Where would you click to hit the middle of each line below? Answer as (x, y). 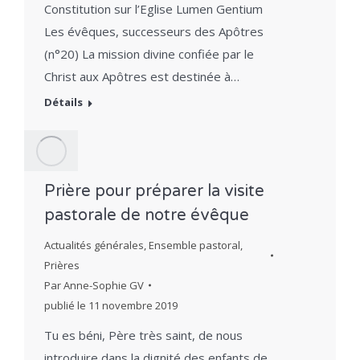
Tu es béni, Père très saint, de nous (143, 335)
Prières (62, 265)
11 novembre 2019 (133, 305)
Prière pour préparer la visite (154, 191)
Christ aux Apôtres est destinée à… (142, 77)
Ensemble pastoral (194, 245)
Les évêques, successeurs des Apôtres (154, 32)
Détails (63, 102)
